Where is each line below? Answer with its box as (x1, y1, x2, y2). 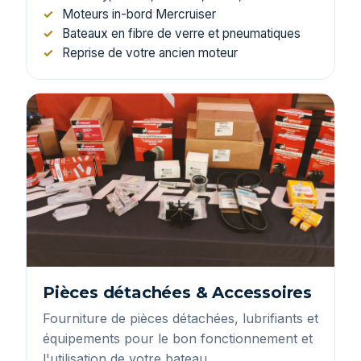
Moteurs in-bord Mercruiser (62, 6, 216, 22)
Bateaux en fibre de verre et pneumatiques (62, 25, 301, 41)
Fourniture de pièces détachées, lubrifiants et (43, 309, 318, 326)
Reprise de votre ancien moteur (62, 44, 238, 60)
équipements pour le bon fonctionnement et (43, 330, 313, 346)
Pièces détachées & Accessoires (43, 282, 312, 302)
